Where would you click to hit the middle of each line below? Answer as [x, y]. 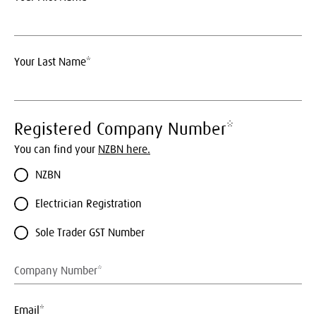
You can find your [56, 149]
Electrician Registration [89, 203]
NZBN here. [124, 149]
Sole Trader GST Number [90, 232]
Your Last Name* [53, 61]
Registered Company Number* [124, 129]
